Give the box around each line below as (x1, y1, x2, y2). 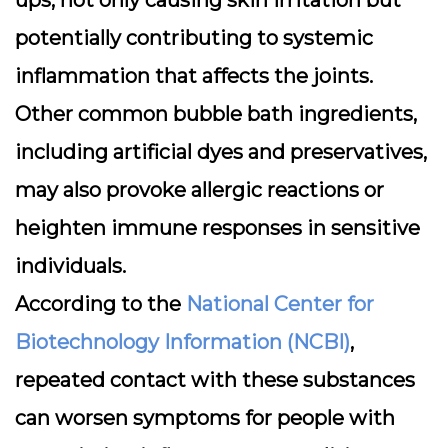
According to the (15, 292, 186, 316)
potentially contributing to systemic (15, 26, 373, 50)
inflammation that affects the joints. (15, 64, 373, 88)
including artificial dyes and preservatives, (15, 140, 427, 164)
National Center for (186, 292, 374, 316)
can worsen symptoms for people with (15, 406, 395, 430)
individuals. (15, 254, 126, 278)
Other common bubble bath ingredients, (15, 102, 417, 126)
